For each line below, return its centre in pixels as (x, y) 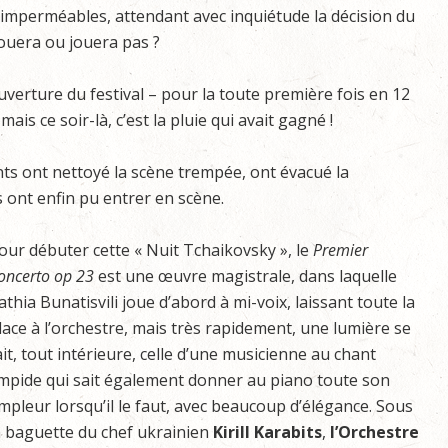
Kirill (231, 432)
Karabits (288, 432)
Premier (340, 250)
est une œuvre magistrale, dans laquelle (245, 276)
